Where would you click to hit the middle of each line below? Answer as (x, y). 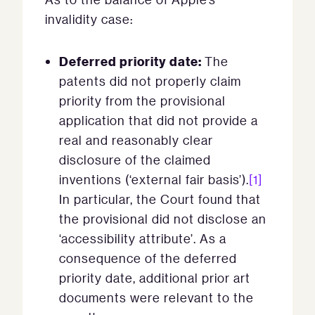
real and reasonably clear (136, 140)
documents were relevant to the (156, 298)
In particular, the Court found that (160, 199)
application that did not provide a (159, 121)
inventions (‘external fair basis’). (154, 180)
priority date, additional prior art (155, 278)
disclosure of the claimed (135, 160)
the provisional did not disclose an (163, 219)
